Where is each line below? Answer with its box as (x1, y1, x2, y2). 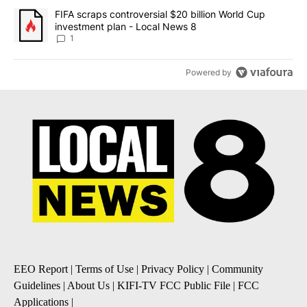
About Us (67, 280, 110, 292)
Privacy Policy (141, 263, 204, 275)
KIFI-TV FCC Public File (117, 280, 230, 292)
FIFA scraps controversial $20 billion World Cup (55, 8, 265, 20)
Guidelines (14, 280, 60, 292)
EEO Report (14, 263, 68, 275)
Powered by (186, 67, 232, 78)
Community (212, 263, 263, 275)
